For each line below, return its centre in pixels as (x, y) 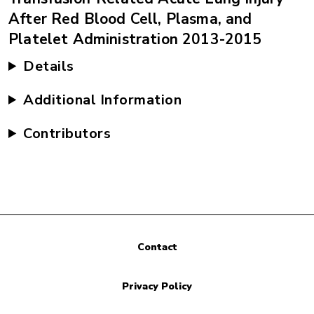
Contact (157, 247)
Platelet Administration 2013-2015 (135, 39)
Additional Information (103, 100)
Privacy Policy (157, 287)
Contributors (67, 134)
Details (49, 66)
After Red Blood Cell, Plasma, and (130, 19)
